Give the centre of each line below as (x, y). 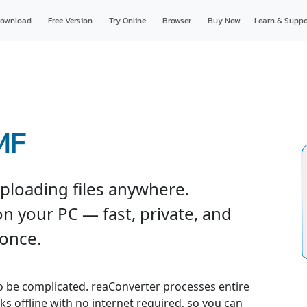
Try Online (127, 21)
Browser (176, 21)
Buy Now (224, 21)
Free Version (70, 21)
